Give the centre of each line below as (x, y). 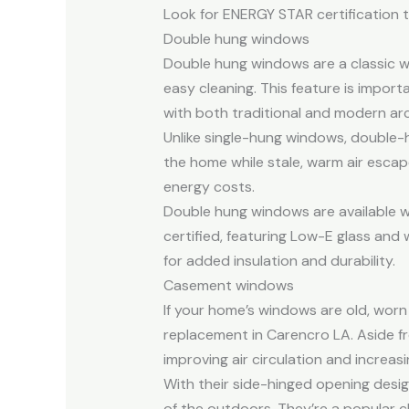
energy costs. (209, 186)
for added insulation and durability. (279, 260)
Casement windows (228, 285)
